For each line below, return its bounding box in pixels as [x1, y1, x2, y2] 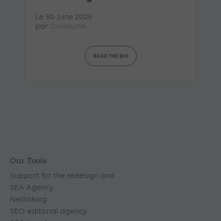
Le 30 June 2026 [35, 13, 92, 21]
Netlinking [10, 195, 47, 204]
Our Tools [10, 157, 47, 165]
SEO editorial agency [10, 207, 87, 216]
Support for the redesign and [10, 172, 114, 180]
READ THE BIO [93, 52, 128, 59]
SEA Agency [10, 184, 53, 192]
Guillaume [50, 22, 86, 31]
